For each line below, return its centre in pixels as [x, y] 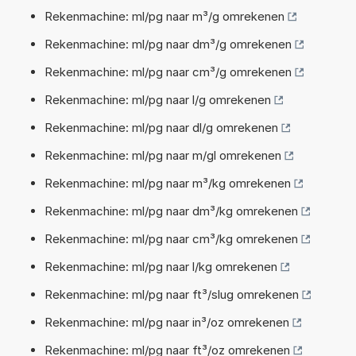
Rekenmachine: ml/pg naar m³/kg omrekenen [168, 183]
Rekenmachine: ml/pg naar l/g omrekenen [158, 99]
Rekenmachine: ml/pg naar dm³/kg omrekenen [171, 211]
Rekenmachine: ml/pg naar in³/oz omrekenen [167, 322]
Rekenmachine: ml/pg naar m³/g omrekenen [164, 16]
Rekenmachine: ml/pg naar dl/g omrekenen [161, 127]
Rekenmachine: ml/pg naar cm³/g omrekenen [168, 72]
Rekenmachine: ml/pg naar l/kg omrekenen [161, 266]
